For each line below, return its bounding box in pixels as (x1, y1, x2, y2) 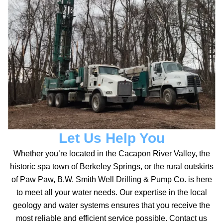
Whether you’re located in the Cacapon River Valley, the (13, 149, 210, 158)
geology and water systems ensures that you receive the (13, 201, 210, 210)
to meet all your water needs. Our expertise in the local (16, 188, 207, 197)
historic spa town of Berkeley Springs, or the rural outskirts (9, 162, 214, 171)
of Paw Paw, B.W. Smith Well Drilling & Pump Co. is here (11, 175, 212, 184)
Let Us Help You (58, 130, 165, 146)
